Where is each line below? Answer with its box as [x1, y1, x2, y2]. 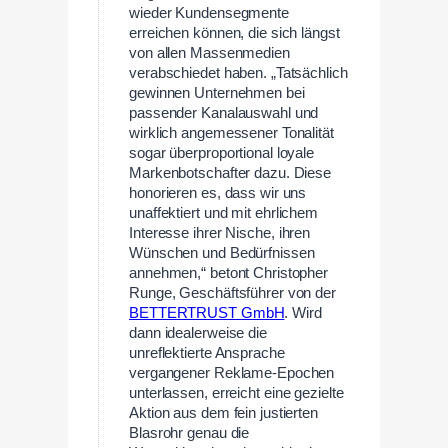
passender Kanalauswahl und [129, 104, 319, 121]
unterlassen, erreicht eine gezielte [129, 384, 344, 401]
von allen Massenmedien [129, 44, 290, 61]
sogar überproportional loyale [129, 144, 315, 161]
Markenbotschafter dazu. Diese [129, 164, 332, 181]
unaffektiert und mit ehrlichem [129, 204, 318, 221]
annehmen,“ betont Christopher [129, 264, 329, 281]
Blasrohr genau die [129, 424, 250, 441]
